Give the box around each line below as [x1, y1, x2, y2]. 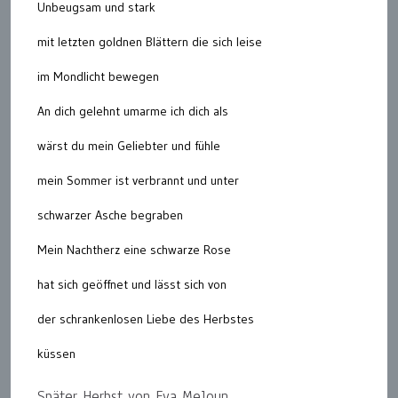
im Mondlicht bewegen [37, 68, 159, 84]
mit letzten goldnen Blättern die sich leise [37, 34, 262, 50]
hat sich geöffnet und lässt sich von [37, 276, 227, 292]
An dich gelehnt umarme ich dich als [37, 103, 228, 119]
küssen [37, 346, 76, 362]
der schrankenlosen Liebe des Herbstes [37, 311, 254, 327]
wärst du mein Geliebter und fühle [37, 138, 220, 154]
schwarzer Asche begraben [37, 207, 183, 223]
